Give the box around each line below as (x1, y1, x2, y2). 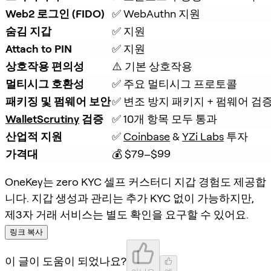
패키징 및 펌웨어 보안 (5, 94, 111, 108)
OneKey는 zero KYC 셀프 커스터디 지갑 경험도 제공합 (5, 175, 266, 188)
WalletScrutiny (5, 112, 79, 125)
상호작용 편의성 (5, 59, 84, 73)
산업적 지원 (5, 129, 62, 143)
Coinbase (123, 129, 170, 143)
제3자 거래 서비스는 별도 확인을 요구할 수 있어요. (5, 207, 249, 221)
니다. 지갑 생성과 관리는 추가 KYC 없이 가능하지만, (5, 191, 254, 204)
